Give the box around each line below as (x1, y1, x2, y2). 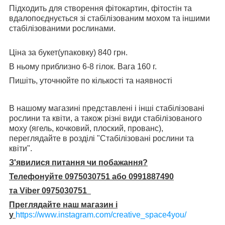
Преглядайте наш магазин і (9, 200, 118, 209)
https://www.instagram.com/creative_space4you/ (16, 210, 186, 219)
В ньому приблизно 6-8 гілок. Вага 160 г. (9, 62, 157, 71)
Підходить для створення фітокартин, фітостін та (9, 4, 192, 13)
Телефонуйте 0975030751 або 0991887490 (9, 172, 174, 181)
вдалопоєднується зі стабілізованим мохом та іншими (9, 14, 210, 23)
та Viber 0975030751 (9, 186, 91, 195)
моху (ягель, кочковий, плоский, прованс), (9, 124, 163, 133)
